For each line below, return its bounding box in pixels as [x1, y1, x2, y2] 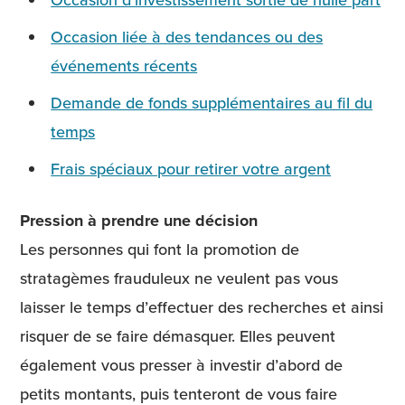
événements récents [51, 53, 198, 77]
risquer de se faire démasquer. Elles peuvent [20, 324, 335, 347]
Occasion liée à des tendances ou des [51, 24, 324, 48]
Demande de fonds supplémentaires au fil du [51, 90, 373, 114]
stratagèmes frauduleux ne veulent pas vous [20, 266, 338, 289]
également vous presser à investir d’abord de [20, 353, 343, 376]
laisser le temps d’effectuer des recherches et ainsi [20, 295, 383, 318]
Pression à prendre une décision [20, 208, 258, 232]
